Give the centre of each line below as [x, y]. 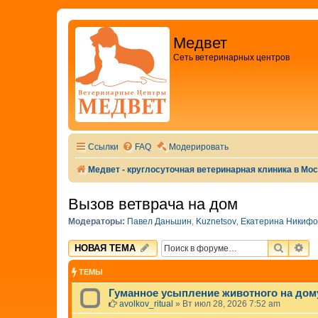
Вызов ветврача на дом [153, 204]
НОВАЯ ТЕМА [105, 248]
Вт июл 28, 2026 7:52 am [231, 304]
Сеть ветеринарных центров [231, 57]
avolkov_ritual [146, 304]
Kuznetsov [216, 221]
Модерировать [199, 147]
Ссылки [103, 147]
